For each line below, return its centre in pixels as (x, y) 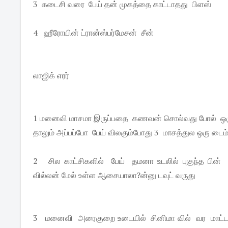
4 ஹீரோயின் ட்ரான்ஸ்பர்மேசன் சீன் (94, 33)
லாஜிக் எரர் (51, 75)
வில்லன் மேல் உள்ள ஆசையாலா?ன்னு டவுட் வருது (115, 175)
